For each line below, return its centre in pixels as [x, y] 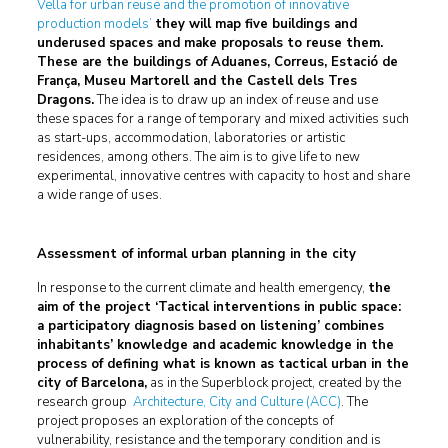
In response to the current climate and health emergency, [202, 288]
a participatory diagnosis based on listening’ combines [210, 326]
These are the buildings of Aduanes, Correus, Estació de [217, 62]
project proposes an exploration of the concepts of [185, 421]
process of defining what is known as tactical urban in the [222, 364]
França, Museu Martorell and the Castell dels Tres [196, 81]
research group [83, 402]
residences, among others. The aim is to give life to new [198, 157]
